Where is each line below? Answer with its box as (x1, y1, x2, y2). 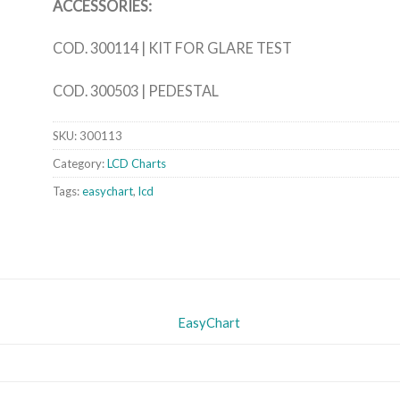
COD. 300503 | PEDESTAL (53, 81, 219, 99)
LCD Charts (107, 155, 166, 171)
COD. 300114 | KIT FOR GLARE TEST (53, 39, 292, 57)
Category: (53, 155, 107, 171)
